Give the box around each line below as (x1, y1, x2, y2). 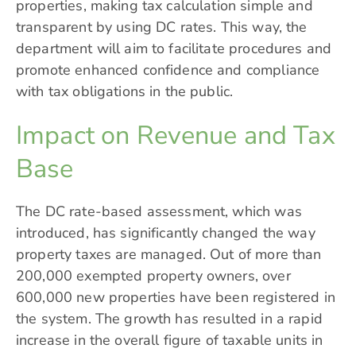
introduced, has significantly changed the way (16, 223, 315, 243)
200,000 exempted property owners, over (16, 266, 291, 286)
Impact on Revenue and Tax (16, 118, 335, 153)
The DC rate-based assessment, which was (16, 202, 302, 222)
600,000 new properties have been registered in (16, 288, 335, 308)
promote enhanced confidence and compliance (16, 60, 320, 80)
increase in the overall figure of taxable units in (16, 331, 323, 350)
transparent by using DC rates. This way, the (16, 17, 308, 37)
